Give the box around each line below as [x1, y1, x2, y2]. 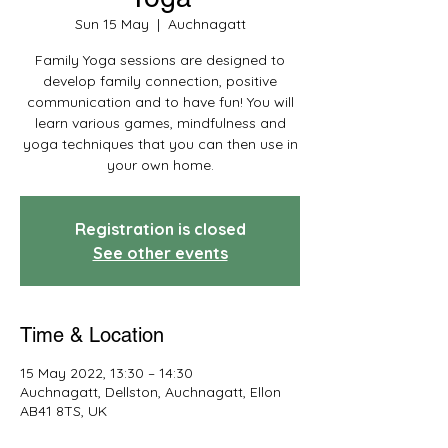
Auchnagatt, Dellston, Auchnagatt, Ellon [20, 383, 281, 401]
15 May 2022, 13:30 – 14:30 [20, 364, 193, 382]
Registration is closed [74, 219, 246, 239]
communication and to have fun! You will [26, 93, 294, 111]
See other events [92, 243, 228, 263]
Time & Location [20, 323, 164, 347]
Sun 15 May [74, 15, 149, 33]
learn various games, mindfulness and [34, 114, 286, 132]
